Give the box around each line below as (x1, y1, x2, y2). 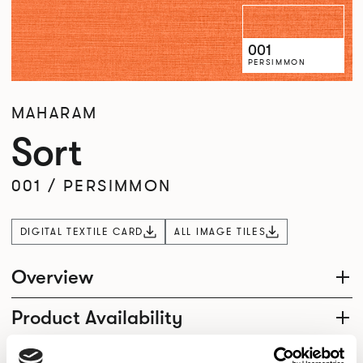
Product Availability (11, 306, 183, 330)
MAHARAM (11, 102, 98, 124)
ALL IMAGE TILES (174, 224, 267, 238)
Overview (11, 266, 93, 289)
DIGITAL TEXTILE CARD (19, 224, 144, 238)
